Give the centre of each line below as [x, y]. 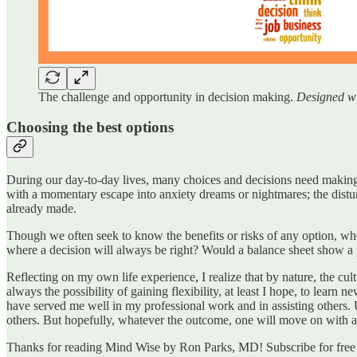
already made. [45, 208]
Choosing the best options [90, 127]
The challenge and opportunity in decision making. [167, 96]
